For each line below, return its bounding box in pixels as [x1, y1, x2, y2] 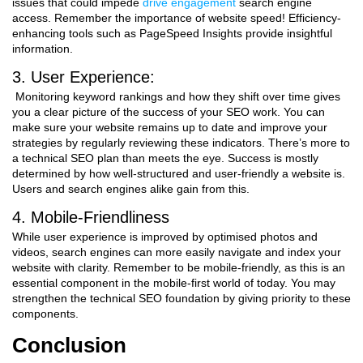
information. [12, 42, 76, 55]
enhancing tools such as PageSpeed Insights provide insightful [12, 27, 332, 40]
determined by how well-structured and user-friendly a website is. [12, 167, 345, 180]
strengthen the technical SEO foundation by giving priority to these [12, 292, 351, 305]
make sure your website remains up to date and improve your [12, 121, 327, 134]
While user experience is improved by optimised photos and [12, 230, 318, 243]
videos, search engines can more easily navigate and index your [12, 246, 341, 258]
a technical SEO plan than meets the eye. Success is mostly [12, 152, 318, 164]
